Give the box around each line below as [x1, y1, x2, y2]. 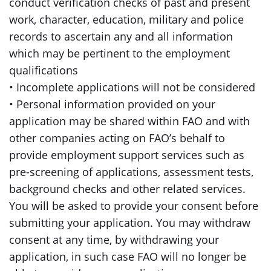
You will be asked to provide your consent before [9, 198, 258, 213]
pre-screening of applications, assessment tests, [9, 165, 253, 179]
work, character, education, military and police [9, 12, 244, 27]
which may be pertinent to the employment [9, 46, 230, 60]
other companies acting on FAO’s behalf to [9, 131, 225, 145]
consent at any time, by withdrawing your [9, 232, 219, 247]
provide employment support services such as [9, 148, 244, 162]
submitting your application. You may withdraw [9, 215, 250, 230]
